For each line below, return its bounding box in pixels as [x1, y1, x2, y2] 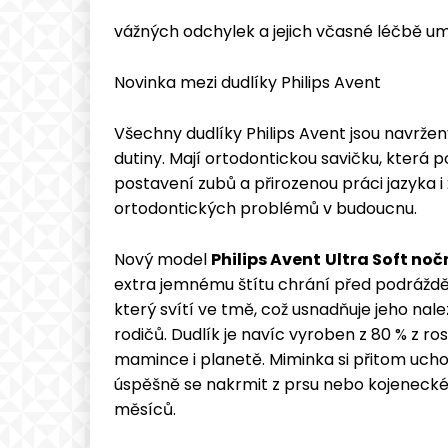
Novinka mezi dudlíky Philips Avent [114, 70, 381, 94]
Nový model [114, 247, 211, 271]
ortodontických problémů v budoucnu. [114, 196, 417, 220]
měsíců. [114, 397, 176, 421]
